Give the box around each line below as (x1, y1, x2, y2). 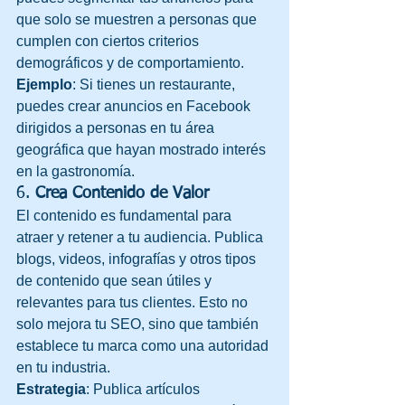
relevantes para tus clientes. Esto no (16, 294, 251, 310)
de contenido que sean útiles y (16, 272, 215, 288)
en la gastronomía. (16, 163, 135, 179)
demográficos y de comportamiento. (16, 54, 244, 71)
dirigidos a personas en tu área (16, 119, 218, 136)
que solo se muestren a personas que (16, 11, 260, 27)
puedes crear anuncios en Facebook (16, 98, 254, 114)
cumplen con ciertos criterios (16, 33, 202, 49)
